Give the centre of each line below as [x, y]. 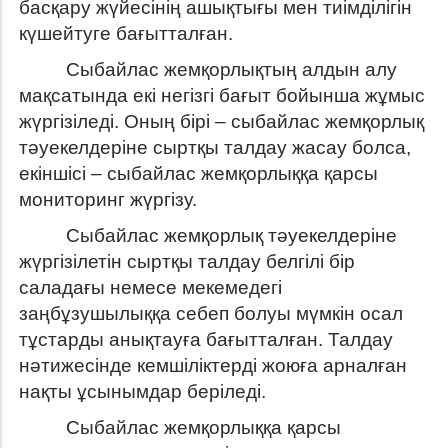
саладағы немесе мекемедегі [150, 288]
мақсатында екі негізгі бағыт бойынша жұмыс [222, 96]
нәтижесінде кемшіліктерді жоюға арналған [213, 366]
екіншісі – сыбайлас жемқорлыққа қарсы [198, 174]
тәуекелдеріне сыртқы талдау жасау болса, [215, 148]
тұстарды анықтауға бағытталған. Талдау [206, 340]
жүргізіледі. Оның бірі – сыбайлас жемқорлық [221, 122]
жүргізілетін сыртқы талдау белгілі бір [187, 262]
